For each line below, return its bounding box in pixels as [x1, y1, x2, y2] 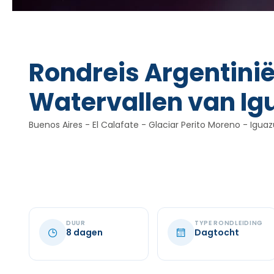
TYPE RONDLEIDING [194, 218, 264, 228]
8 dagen [66, 226, 103, 239]
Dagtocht [194, 226, 239, 239]
